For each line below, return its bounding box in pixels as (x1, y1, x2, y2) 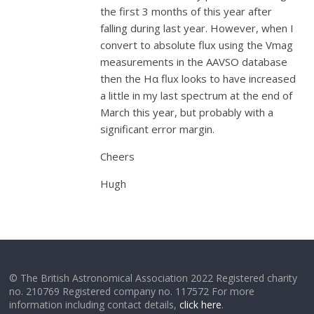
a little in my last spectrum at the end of (100, 88, 293, 103)
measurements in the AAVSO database (100, 55, 288, 69)
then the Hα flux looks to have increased (100, 71, 296, 86)
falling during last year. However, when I (100, 21, 294, 36)
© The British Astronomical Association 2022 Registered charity (9, 271, 298, 285)
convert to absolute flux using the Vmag (100, 38, 294, 53)
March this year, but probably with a (100, 105, 274, 120)
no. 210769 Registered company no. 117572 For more (9, 285, 255, 299)
